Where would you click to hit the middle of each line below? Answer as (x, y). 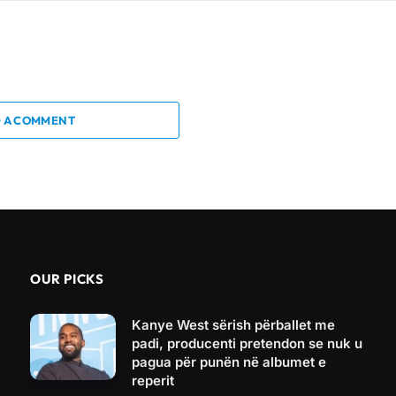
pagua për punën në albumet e (229, 362)
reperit (153, 381)
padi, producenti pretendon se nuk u (247, 344)
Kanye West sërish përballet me (233, 325)
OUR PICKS (67, 279)
